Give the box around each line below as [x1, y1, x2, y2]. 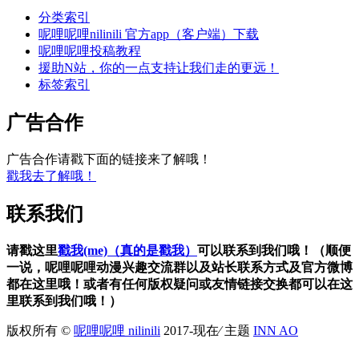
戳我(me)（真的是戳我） [58, 112, 197, 127]
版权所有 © [6, 192, 74, 207]
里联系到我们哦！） [6, 163, 122, 177]
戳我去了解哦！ [6, 38, 96, 53]
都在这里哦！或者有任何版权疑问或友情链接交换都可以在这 [6, 146, 353, 160]
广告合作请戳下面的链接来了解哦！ [6, 22, 212, 36]
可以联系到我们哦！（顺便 [197, 112, 351, 127]
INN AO [253, 192, 298, 207]
